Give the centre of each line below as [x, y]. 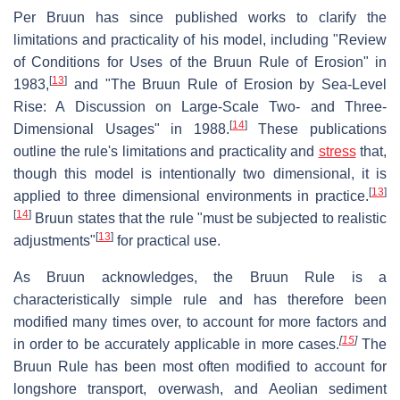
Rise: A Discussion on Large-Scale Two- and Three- [200, 106]
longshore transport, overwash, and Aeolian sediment [200, 388]
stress [337, 151]
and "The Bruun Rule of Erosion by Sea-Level [227, 84]
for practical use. [167, 240]
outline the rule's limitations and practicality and [166, 151]
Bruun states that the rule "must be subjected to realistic [209, 218]
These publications [317, 129]
